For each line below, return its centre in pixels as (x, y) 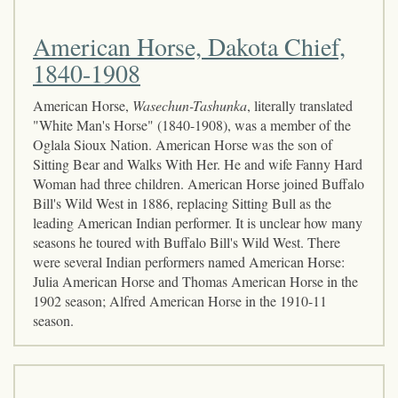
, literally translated (300, 105)
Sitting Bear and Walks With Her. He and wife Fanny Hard (198, 163)
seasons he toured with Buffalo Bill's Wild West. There (187, 242)
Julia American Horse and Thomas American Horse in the (195, 281)
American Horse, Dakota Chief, (189, 46)
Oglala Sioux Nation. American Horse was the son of (183, 144)
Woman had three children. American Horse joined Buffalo (199, 183)
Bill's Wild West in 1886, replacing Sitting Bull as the (182, 203)
